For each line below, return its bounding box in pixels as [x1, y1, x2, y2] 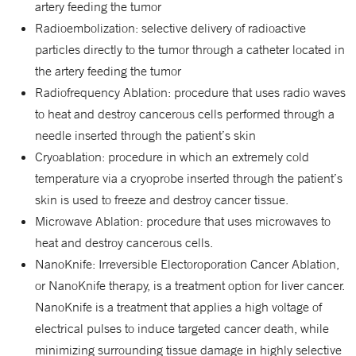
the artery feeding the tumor [35, 63, 181, 79]
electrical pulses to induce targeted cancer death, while [35, 320, 329, 336]
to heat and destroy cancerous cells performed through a [35, 106, 335, 122]
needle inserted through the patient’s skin [35, 127, 256, 143]
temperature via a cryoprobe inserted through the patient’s [35, 170, 342, 186]
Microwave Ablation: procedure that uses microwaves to [35, 213, 331, 229]
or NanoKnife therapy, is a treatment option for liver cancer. [35, 277, 345, 293]
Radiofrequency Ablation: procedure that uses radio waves [35, 84, 346, 100]
